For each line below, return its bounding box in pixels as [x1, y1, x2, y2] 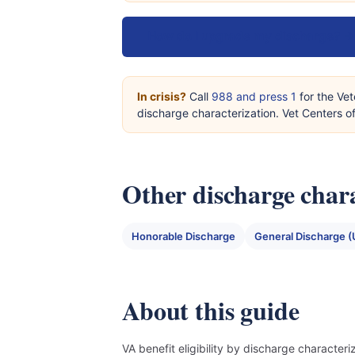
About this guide [122, 292, 300, 329]
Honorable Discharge [132, 230, 235, 242]
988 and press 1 [212, 90, 296, 103]
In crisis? [137, 90, 186, 103]
